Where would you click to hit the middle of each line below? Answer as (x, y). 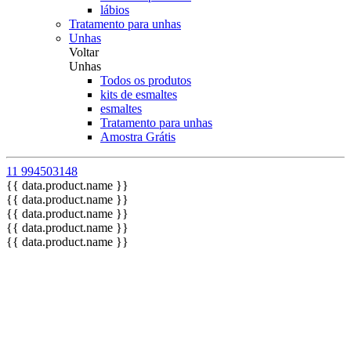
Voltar (84, 52)
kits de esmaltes (139, 94)
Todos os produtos (146, 80)
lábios (115, 10)
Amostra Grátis (138, 137)
